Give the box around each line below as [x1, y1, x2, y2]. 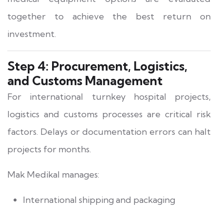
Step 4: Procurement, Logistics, [7, 58, 187, 73]
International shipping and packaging [23, 194, 175, 205]
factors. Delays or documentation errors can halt [7, 126, 211, 137]
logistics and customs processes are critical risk [7, 108, 211, 120]
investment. [7, 28, 56, 39]
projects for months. [7, 143, 91, 155]
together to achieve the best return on [7, 10, 211, 22]
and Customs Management [7, 73, 163, 88]
